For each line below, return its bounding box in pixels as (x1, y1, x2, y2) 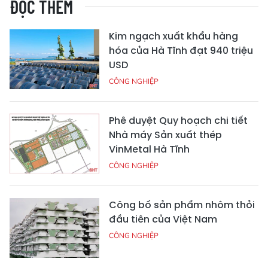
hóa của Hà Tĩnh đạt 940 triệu (109, 43, 253, 57)
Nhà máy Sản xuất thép (109, 127, 222, 142)
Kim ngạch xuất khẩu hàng (109, 29, 238, 43)
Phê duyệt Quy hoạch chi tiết (109, 113, 248, 127)
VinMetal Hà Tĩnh (109, 142, 190, 156)
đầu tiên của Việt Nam (109, 212, 217, 226)
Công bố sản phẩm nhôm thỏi (109, 197, 255, 212)
